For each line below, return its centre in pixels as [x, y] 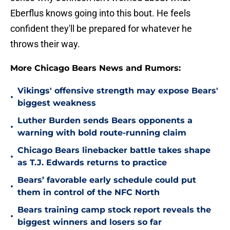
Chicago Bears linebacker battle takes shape [114, 150]
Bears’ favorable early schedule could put [107, 180]
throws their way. [45, 44]
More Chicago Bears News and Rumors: [95, 68]
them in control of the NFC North [89, 193]
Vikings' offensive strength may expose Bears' [118, 91]
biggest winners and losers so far [90, 222]
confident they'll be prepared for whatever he [101, 29]
